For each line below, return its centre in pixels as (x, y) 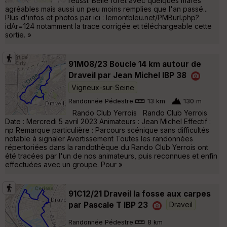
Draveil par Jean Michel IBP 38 (127, 75)
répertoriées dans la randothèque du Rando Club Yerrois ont (107, 147)
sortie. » (18, 34)
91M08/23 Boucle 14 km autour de (135, 64)
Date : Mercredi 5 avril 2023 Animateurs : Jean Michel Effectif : (108, 121)
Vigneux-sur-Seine (103, 87)
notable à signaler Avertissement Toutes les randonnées (99, 138)
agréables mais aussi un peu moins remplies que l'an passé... (106, 9)
